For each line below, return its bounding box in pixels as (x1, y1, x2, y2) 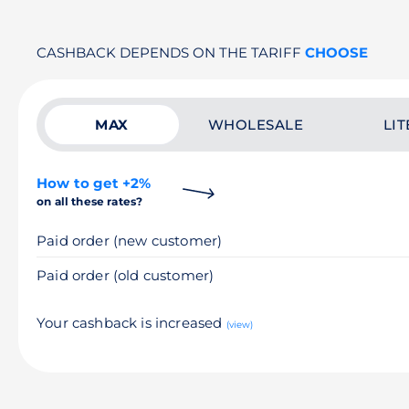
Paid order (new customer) (37, 232, 223, 249)
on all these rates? (37, 194, 143, 208)
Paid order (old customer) (37, 267, 215, 284)
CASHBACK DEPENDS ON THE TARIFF (37, 44, 305, 61)
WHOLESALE (207, 116, 304, 133)
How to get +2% (37, 174, 152, 192)
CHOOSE (305, 44, 368, 61)
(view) (225, 319, 254, 330)
